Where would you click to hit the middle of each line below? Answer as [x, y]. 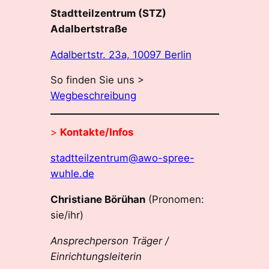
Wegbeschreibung [93, 96]
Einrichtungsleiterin [96, 256]
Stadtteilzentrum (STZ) [108, 13]
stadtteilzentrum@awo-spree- [122, 158]
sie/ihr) [67, 215]
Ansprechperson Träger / [109, 240]
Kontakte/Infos [96, 132]
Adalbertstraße [89, 29]
